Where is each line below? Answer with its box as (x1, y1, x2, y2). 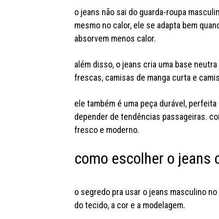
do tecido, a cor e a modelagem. (74, 200, 187, 211)
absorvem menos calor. (74, 33, 158, 44)
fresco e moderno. (74, 125, 139, 135)
